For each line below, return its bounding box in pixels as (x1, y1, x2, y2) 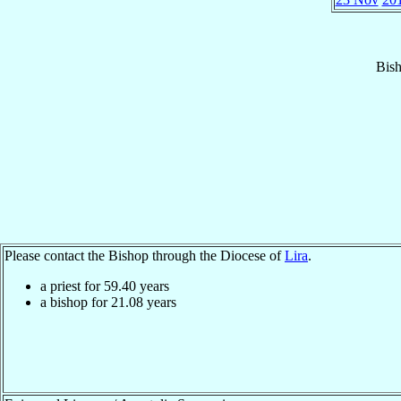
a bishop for (40, 294, 111, 310)
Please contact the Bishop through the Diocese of (4, 247, 285, 263)
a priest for (40, 277, 104, 294)
